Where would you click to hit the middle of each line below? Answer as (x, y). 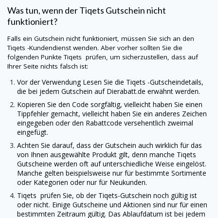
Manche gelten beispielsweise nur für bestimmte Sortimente (112, 173)
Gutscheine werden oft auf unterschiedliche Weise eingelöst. (112, 164)
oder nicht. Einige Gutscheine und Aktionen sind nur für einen (112, 205)
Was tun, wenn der (43, 10)
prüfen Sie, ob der (68, 196)
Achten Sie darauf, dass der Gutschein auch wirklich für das (109, 145)
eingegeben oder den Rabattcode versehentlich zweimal (105, 123)
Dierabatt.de (126, 91)
